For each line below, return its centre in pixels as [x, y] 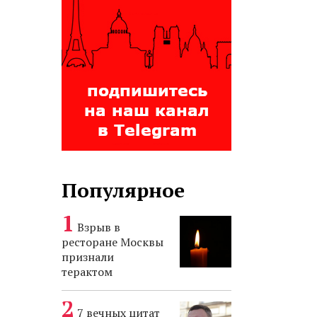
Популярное [123, 190]
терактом [87, 272]
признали [88, 257]
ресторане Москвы [113, 242]
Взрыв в [99, 227]
